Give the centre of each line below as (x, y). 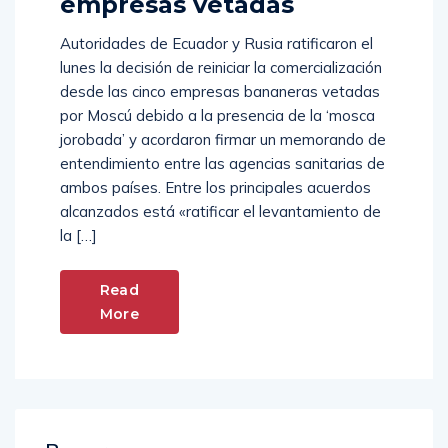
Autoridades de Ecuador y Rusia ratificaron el (216, 44)
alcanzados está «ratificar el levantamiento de (220, 212)
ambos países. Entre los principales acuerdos (215, 188)
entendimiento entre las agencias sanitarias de (222, 164)
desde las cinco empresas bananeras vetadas (220, 92)
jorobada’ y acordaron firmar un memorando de (223, 140)
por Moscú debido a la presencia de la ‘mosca (217, 116)
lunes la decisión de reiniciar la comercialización (221, 68)
